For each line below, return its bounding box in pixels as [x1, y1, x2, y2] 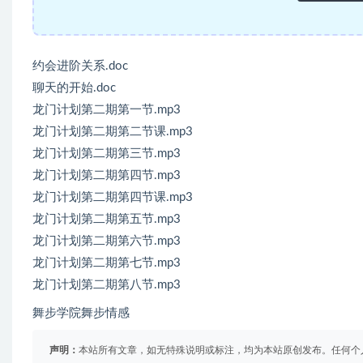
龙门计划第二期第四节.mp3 [32, 169, 181, 181]
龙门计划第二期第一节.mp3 [32, 103, 181, 116]
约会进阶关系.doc [32, 59, 128, 72]
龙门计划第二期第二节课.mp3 [32, 125, 193, 138]
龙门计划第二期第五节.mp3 [32, 212, 181, 225]
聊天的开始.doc [32, 81, 116, 94]
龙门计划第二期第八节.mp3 [32, 278, 181, 291]
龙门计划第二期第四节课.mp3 [32, 190, 193, 203]
